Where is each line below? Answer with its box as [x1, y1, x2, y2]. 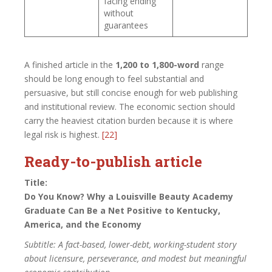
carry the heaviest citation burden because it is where [24, 114, 233, 126]
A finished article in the [24, 58, 115, 70]
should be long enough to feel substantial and [24, 72, 204, 84]
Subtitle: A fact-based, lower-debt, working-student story [24, 238, 236, 250]
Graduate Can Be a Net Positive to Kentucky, [24, 204, 220, 216]
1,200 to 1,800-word [115, 58, 199, 70]
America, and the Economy [24, 218, 141, 230]
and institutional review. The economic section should [24, 100, 235, 112]
